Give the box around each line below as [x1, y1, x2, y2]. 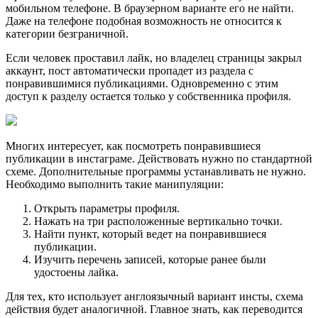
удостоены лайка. [34, 266, 119, 279]
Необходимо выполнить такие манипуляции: [6, 178, 224, 191]
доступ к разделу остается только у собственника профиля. [6, 90, 291, 103]
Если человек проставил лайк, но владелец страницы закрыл [6, 52, 302, 65]
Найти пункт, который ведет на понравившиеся [34, 228, 266, 241]
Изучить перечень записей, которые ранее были [34, 253, 266, 266]
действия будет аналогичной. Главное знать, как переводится [6, 303, 302, 316]
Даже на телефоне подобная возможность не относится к [6, 15, 282, 28]
